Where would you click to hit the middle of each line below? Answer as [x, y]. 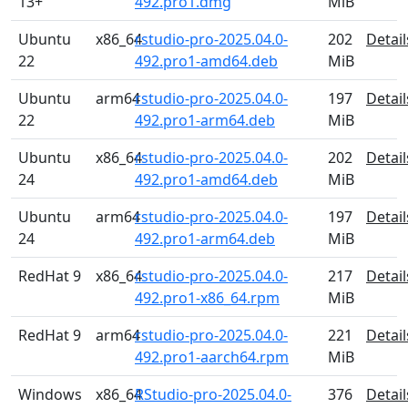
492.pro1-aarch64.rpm [212, 357]
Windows [50, 394]
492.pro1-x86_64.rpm [207, 298]
